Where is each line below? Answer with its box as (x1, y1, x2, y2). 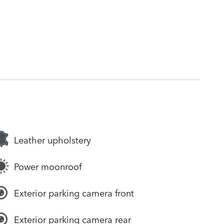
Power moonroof (14, 159, 81, 173)
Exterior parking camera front (14, 186, 134, 199)
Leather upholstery (14, 133, 91, 146)
